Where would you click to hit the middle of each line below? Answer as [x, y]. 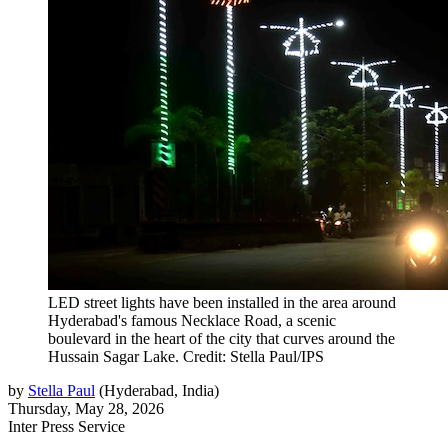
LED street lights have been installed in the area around [222, 302]
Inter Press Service [66, 426]
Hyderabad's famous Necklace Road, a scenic [192, 320]
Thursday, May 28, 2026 [86, 408]
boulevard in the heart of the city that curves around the [221, 338]
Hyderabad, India [159, 390]
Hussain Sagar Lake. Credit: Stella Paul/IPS [186, 356]
